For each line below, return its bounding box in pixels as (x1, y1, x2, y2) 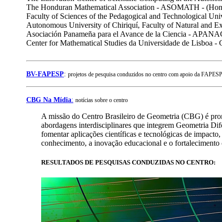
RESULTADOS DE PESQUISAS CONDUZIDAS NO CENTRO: (41, 159, 216, 166)
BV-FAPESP (26, 70, 64, 78)
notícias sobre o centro (75, 96, 128, 104)
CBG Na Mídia (26, 96, 71, 104)
